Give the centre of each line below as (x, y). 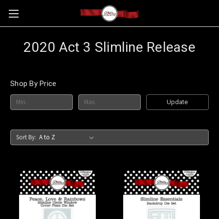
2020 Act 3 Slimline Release (109, 47)
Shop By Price (33, 84)
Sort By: (26, 137)
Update (177, 102)
